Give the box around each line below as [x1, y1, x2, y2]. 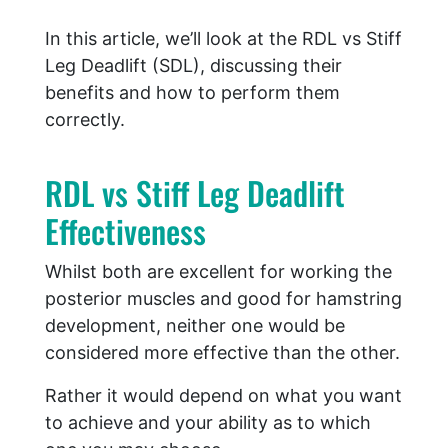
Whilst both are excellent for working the [45, 261, 392, 283]
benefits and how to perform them [45, 82, 340, 104]
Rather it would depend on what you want [45, 385, 402, 407]
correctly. [45, 109, 125, 131]
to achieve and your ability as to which [45, 412, 371, 434]
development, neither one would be [45, 315, 345, 337]
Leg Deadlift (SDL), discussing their [45, 55, 342, 77]
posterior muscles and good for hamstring [45, 288, 402, 310]
